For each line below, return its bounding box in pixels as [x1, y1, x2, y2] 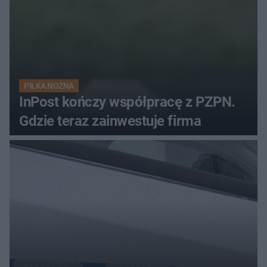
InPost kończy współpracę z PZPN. [19, 93, 235, 110]
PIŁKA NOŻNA [24, 80, 74, 91]
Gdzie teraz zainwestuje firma [19, 112, 201, 129]
